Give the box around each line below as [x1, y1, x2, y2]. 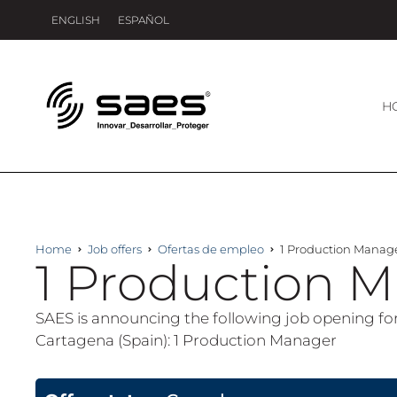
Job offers [88, 241, 143, 256]
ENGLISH [51, 12, 101, 27]
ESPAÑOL [118, 12, 170, 27]
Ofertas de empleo [158, 241, 265, 256]
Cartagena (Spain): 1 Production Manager [35, 331, 338, 349]
